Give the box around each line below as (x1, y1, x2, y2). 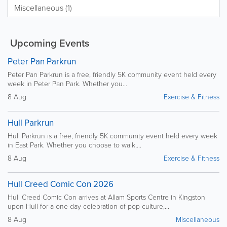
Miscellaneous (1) (14, 2, 72, 14)
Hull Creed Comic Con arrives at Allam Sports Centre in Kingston (8, 192, 205, 203)
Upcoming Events (8, 35, 89, 51)
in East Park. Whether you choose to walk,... (8, 139, 141, 150)
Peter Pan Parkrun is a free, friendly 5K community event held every (8, 69, 216, 80)
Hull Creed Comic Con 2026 (8, 177, 113, 191)
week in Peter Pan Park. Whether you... (8, 78, 127, 89)
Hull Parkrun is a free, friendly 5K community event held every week (8, 130, 217, 141)
